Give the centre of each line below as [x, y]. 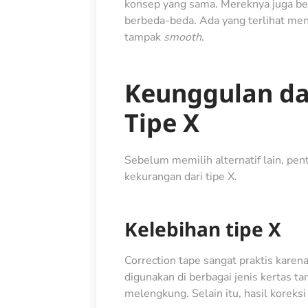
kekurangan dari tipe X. [180, 177]
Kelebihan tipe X [202, 229]
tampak [144, 37]
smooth [182, 37]
